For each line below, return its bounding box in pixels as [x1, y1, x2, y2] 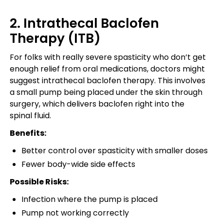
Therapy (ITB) [10, 29, 101, 47]
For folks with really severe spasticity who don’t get [10, 51, 206, 63]
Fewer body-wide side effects [21, 158, 135, 170]
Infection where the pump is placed [21, 193, 158, 205]
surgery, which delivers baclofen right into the [10, 98, 184, 109]
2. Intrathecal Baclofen [10, 14, 159, 32]
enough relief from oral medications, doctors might [10, 63, 205, 74]
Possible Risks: [10, 176, 69, 187]
